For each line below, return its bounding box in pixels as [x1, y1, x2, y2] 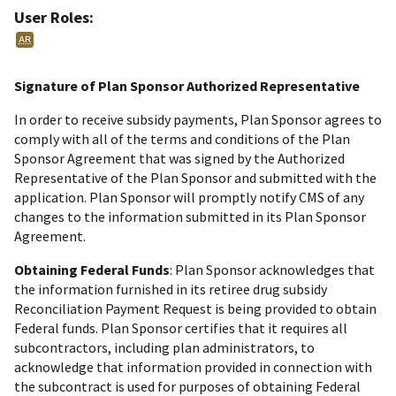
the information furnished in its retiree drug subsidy [14, 279, 327, 298]
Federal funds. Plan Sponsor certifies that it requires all [14, 318, 347, 337]
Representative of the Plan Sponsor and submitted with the [14, 168, 377, 187]
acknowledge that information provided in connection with [14, 357, 372, 376]
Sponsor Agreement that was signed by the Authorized [14, 148, 345, 167]
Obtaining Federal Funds [14, 260, 170, 278]
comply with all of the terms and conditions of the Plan [14, 129, 350, 148]
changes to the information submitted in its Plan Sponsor [14, 207, 366, 225]
